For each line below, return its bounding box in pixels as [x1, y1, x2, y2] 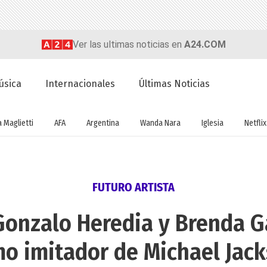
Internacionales [45, 78, 116, 90]
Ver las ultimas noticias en [72, 38, 184, 50]
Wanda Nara [140, 117, 181, 128]
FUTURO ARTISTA [92, 180, 175, 195]
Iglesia [201, 117, 223, 128]
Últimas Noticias [139, 78, 210, 90]
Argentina [86, 117, 119, 128]
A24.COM [184, 38, 226, 50]
